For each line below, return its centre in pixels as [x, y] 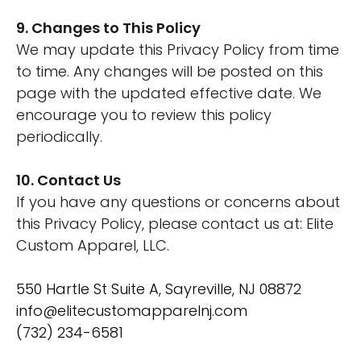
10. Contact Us [68, 180]
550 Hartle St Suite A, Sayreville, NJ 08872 [159, 289]
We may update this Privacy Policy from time [178, 50]
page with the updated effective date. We [169, 93]
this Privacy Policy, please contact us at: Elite [175, 224]
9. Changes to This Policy [108, 28]
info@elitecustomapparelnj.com [132, 311]
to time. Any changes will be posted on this [170, 71]
